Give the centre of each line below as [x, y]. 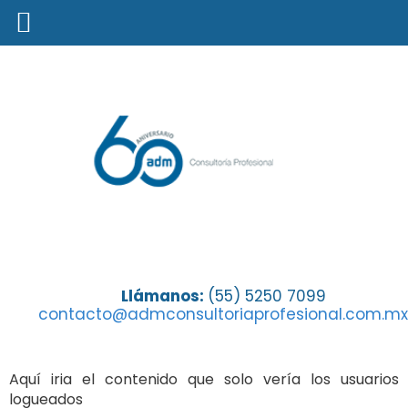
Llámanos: [164, 296]
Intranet [63, 290]
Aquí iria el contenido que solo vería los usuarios [204, 379]
